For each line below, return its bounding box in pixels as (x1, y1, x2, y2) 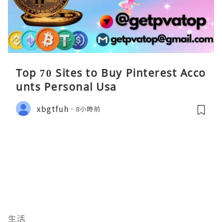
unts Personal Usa (16, 80, 117, 94)
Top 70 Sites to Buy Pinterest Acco (16, 66, 206, 80)
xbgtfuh (37, 102, 69, 114)
